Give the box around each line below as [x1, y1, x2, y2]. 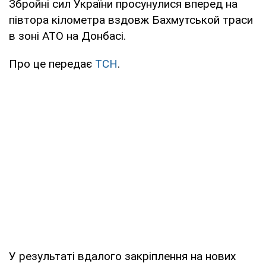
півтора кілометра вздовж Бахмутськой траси [9, 12, 253, 27]
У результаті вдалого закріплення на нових [9, 249, 236, 263]
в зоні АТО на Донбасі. [9, 28, 126, 43]
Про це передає [9, 56, 95, 71]
